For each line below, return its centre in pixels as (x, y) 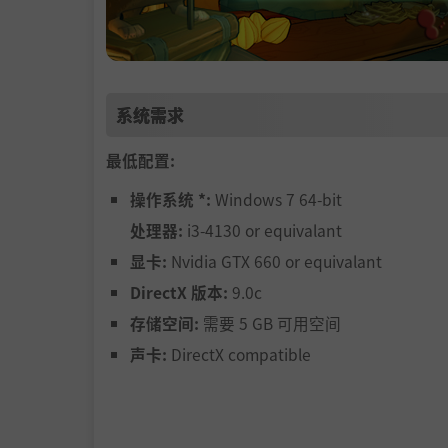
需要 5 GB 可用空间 (270, 323)
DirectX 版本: (179, 292)
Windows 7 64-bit (276, 199)
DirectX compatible (239, 354)
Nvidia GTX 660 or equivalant (274, 261)
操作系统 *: (170, 199)
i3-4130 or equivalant (262, 230)
